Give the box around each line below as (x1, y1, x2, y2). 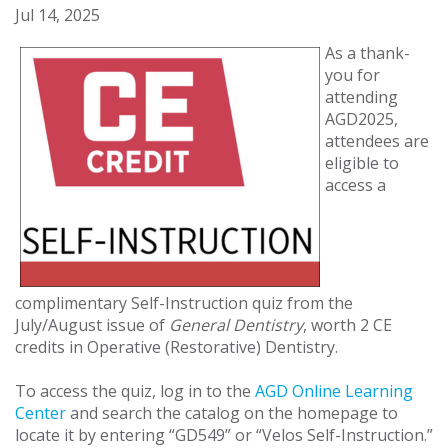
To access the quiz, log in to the (15, 380, 255, 403)
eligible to (325, 152, 399, 175)
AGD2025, (325, 108, 398, 131)
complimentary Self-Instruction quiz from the (15, 292, 353, 315)
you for (325, 64, 380, 87)
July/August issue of (15, 314, 169, 337)
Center (15, 402, 66, 425)
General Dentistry (169, 314, 303, 337)
